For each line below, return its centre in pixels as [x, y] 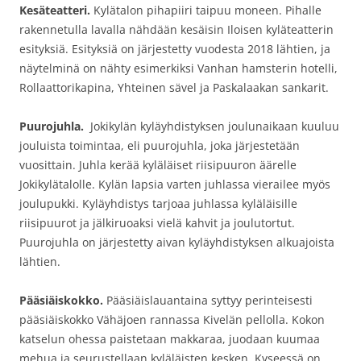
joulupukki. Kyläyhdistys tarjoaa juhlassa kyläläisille [158, 203]
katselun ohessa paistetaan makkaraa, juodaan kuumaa [170, 339]
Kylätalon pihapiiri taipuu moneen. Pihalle [206, 10]
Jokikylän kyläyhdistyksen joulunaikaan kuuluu [213, 126]
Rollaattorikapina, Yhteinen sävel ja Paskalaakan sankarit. [174, 87]
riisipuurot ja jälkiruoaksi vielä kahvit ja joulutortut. [159, 223]
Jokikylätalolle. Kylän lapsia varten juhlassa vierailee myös [175, 184]
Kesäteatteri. [55, 10]
